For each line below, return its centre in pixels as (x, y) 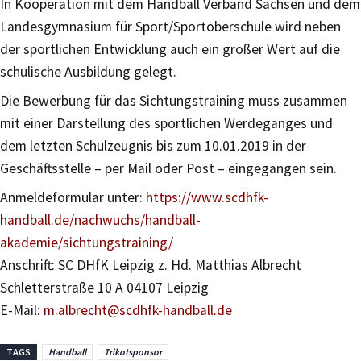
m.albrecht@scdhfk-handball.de (136, 310)
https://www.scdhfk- (207, 197)
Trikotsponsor (133, 351)
